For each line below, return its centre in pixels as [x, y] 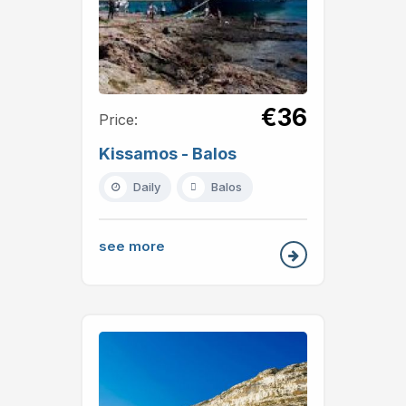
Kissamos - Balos [168, 153]
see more [132, 246]
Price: [118, 119]
